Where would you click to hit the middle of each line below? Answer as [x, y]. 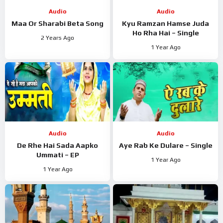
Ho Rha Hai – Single [166, 33]
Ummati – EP [57, 155]
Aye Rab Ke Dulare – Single [166, 146]
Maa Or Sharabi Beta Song [57, 24]
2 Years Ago [57, 38]
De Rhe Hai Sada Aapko [57, 146]
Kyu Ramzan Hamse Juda [166, 24]
